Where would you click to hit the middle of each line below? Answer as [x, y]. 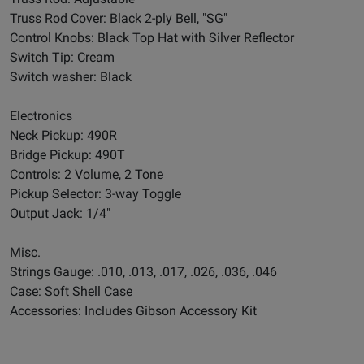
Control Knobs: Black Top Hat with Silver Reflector [152, 38]
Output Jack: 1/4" [60, 214]
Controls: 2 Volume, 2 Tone [87, 175]
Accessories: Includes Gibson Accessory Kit [133, 311]
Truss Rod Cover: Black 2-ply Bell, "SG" [119, 19]
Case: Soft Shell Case [71, 292]
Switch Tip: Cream [62, 58]
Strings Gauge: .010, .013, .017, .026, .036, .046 [143, 272]
